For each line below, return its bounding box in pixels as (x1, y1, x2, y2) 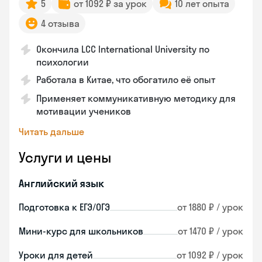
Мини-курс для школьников (19, 225, 143, 237)
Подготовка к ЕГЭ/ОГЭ (19, 201, 110, 213)
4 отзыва (41, 18, 80, 29)
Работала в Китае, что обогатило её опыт (36, 74, 215, 85)
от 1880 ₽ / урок (177, 201, 243, 213)
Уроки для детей (19, 249, 93, 261)
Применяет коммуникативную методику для (36, 92, 236, 104)
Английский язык (19, 177, 104, 190)
